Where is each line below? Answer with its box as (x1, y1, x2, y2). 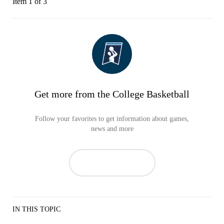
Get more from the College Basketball (34, 88, 189, 99)
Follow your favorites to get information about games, (35, 114, 189, 122)
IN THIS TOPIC (12, 205, 60, 213)
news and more (90, 124, 133, 132)
